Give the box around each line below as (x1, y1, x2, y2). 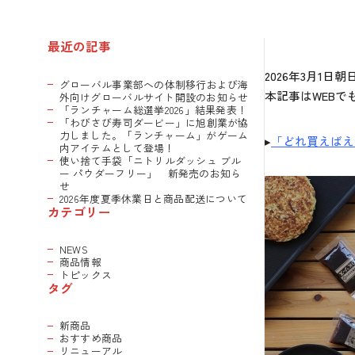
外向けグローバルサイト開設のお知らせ (59, 89, 249, 105)
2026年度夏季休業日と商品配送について (59, 190, 248, 206)
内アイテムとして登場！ (59, 139, 175, 155)
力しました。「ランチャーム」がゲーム (59, 127, 249, 143)
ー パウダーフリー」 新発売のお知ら (59, 165, 242, 181)
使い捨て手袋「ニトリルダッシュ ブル (59, 152, 242, 168)
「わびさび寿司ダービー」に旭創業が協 (59, 114, 249, 130)
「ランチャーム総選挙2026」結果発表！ (59, 101, 248, 117)
